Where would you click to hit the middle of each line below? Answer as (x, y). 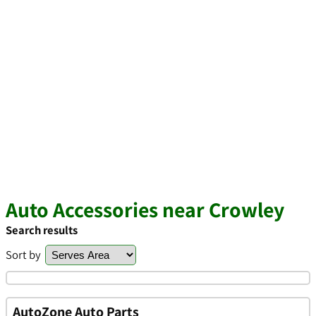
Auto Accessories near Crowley (145, 209)
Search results (42, 230)
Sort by (23, 255)
